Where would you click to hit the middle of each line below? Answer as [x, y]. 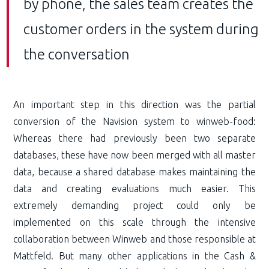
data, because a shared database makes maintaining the [134, 171]
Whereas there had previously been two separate [134, 138]
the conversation [77, 54]
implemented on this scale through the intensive [134, 222]
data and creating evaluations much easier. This [134, 188]
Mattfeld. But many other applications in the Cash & [134, 255]
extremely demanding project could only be [134, 205]
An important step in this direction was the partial [134, 104]
